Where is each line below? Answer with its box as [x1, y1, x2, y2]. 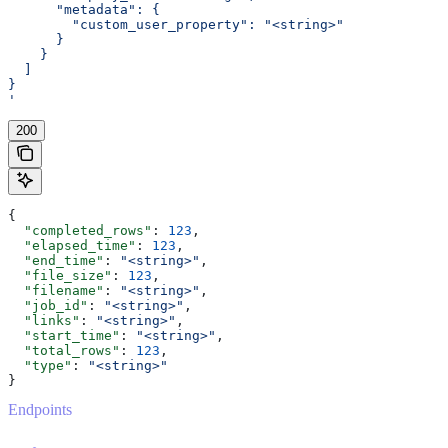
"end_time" [8, 253, 104, 269]
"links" [8, 313, 80, 329]
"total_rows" [8, 343, 120, 359]
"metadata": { [8, 2, 160, 18]
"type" [8, 358, 72, 374]
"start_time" [8, 328, 120, 344]
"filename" [8, 283, 104, 299]
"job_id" [8, 298, 88, 314]
